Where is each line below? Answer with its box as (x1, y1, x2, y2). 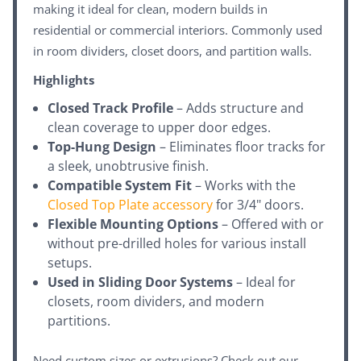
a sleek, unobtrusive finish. (48, 157, 210, 176)
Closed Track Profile (48, 99, 174, 118)
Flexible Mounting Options (48, 215, 219, 234)
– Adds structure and (173, 99, 305, 118)
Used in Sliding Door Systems (48, 273, 234, 292)
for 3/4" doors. (216, 196, 305, 214)
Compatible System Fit (48, 176, 193, 195)
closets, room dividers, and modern (48, 293, 265, 311)
